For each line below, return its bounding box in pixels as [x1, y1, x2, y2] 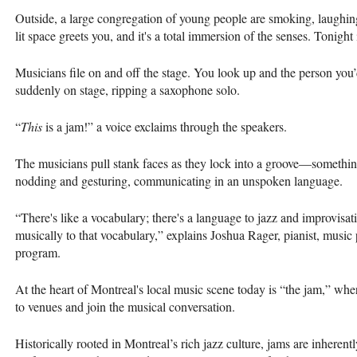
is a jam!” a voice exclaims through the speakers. [42, 117, 291, 135]
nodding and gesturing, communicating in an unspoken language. [15, 171, 347, 189]
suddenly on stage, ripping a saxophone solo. [15, 80, 244, 98]
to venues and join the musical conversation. [15, 297, 239, 315]
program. [15, 243, 61, 261]
